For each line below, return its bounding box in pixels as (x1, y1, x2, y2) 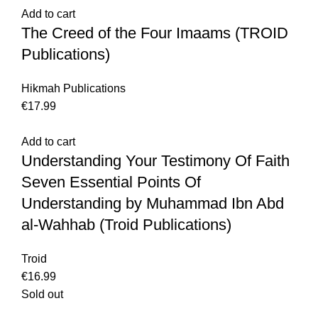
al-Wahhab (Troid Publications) (21, 216, 231, 234)
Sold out (21, 288, 63, 300)
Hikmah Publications (21, 82, 126, 94)
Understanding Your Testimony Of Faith (21, 152, 290, 170)
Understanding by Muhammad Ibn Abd (21, 194, 284, 212)
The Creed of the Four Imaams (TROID (21, 24, 288, 42)
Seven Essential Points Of (21, 173, 201, 191)
